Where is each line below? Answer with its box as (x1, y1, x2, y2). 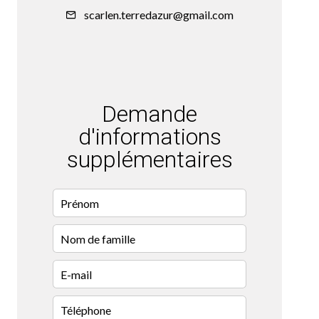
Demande (102, 100, 197, 128)
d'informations (78, 123, 221, 151)
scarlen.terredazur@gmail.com (84, 8, 234, 22)
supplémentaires (66, 146, 233, 174)
